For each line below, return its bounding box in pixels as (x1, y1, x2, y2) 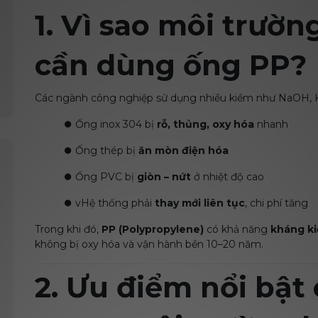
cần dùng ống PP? (35, 48, 307, 82)
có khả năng (204, 223, 270, 236)
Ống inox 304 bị (75, 118, 157, 131)
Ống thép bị (75, 144, 138, 157)
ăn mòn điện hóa (138, 144, 229, 157)
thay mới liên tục (155, 197, 245, 209)
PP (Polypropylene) (102, 223, 204, 236)
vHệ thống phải (75, 197, 155, 209)
